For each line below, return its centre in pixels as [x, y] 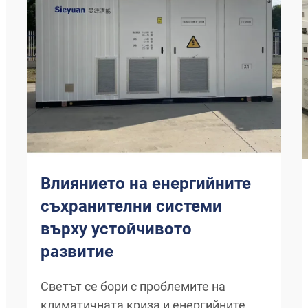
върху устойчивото [116, 229]
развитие [77, 252]
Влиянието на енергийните [146, 184]
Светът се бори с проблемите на [133, 286]
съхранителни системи [131, 206]
